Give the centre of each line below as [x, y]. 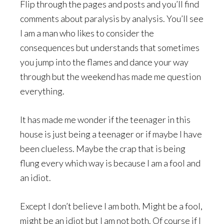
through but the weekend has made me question [110, 76]
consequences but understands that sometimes [110, 47]
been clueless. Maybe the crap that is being [103, 148]
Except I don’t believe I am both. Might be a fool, [111, 206]
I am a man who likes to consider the [87, 33]
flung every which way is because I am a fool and [110, 163]
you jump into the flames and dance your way [104, 62]
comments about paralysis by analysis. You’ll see [112, 18]
